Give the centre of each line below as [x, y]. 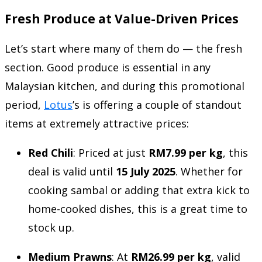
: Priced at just [111, 152]
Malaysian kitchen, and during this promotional [125, 86]
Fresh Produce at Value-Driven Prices [122, 18]
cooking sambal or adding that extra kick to [139, 190]
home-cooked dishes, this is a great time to [138, 208]
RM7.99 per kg [186, 152]
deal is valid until [72, 171]
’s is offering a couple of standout [157, 104]
